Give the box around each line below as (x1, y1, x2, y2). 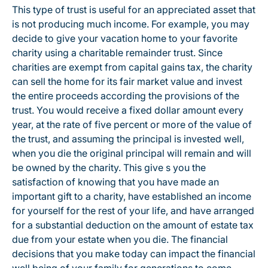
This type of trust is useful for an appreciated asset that (12, 4, 255, 16)
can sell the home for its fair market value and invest (12, 75, 242, 87)
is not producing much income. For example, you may (12, 18, 249, 30)
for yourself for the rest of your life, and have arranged (12, 205, 254, 217)
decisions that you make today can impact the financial (12, 248, 255, 260)
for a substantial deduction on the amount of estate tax (12, 219, 254, 231)
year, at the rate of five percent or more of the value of (12, 118, 252, 130)
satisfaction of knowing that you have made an (12, 176, 219, 188)
